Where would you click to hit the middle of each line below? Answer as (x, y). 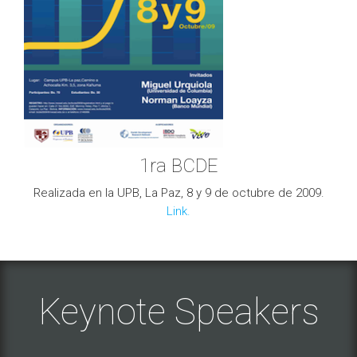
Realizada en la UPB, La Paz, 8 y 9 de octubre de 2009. (178, 192)
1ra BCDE (178, 165)
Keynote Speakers (178, 312)
